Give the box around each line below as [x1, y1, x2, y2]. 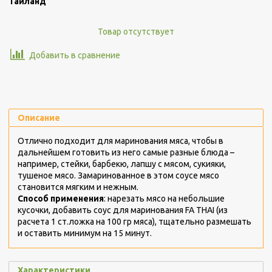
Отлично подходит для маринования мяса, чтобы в [18, 135, 223, 146]
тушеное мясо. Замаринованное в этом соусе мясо [18, 170, 219, 180]
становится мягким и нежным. [18, 182, 140, 192]
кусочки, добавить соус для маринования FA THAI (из [18, 205, 228, 215]
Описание [18, 112, 60, 123]
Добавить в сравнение [29, 50, 120, 60]
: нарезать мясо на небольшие [104, 193, 225, 203]
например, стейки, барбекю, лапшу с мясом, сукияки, [18, 158, 226, 169]
